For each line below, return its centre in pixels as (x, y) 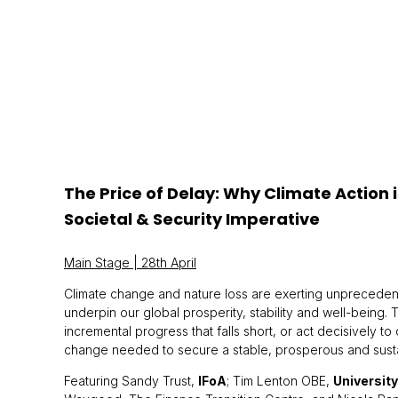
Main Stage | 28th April (130, 263)
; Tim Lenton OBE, (280, 381)
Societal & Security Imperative (192, 219)
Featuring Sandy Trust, (131, 381)
